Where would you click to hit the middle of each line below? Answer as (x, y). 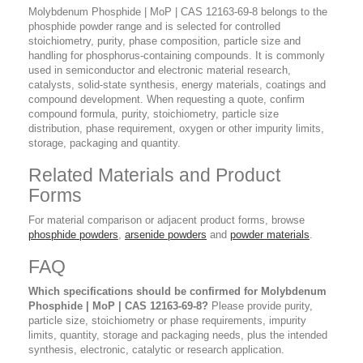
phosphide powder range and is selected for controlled (154, 27)
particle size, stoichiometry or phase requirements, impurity (167, 321)
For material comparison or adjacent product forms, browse (167, 220)
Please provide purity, (261, 306)
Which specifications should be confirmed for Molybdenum (177, 292)
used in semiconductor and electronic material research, (160, 70)
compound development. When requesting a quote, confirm (167, 100)
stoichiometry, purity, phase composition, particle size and (164, 41)
